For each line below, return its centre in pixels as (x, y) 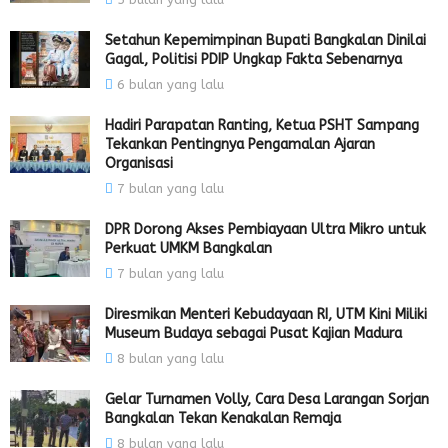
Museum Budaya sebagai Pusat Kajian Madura (253, 333)
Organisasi (139, 163)
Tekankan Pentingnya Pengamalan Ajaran (240, 144)
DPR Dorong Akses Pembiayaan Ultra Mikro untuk (265, 229)
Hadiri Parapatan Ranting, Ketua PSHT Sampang (262, 125)
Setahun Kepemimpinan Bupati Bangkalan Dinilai (265, 40)
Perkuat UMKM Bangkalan (188, 248)
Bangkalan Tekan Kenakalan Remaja (223, 418)
